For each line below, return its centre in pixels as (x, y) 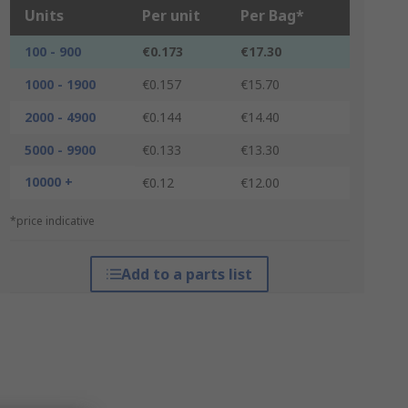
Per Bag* (272, 15)
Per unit (171, 15)
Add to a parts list (187, 274)
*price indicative (52, 221)
